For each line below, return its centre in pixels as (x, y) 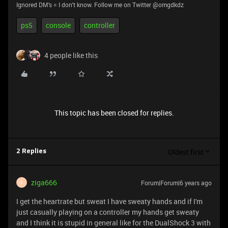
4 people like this (71, 55)
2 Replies (31, 151)
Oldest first (186, 152)
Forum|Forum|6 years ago (176, 183)
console (58, 25)
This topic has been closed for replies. (114, 113)
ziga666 (44, 182)
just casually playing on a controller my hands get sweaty (108, 212)
